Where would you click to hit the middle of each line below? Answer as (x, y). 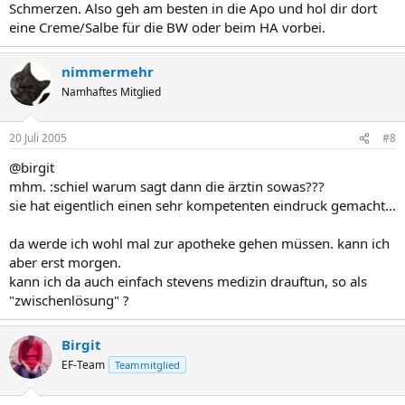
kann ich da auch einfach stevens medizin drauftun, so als (188, 281)
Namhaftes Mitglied (111, 91)
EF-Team (83, 365)
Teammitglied (147, 365)
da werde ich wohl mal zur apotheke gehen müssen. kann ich (199, 243)
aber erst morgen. (65, 262)
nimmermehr (108, 71)
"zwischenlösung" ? (69, 300)
